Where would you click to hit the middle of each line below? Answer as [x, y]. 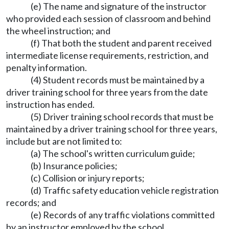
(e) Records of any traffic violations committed [123, 214]
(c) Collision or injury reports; [88, 178]
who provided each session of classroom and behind [108, 18]
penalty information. [47, 67]
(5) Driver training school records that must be [122, 116]
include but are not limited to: [64, 141]
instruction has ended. [50, 104]
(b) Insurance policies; [74, 165]
